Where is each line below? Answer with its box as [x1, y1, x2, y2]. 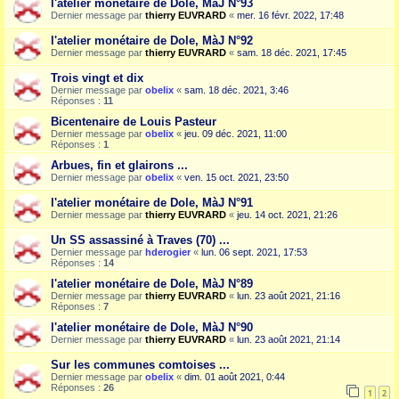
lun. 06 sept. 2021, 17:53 [201, 247, 307, 258]
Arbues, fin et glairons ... [51, 159, 188, 173]
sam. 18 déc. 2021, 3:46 [184, 85, 289, 96]
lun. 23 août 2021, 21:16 [237, 290, 340, 302]
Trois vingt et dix [51, 71, 143, 85]
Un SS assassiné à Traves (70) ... [51, 233, 230, 248]
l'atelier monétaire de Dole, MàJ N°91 [51, 196, 253, 210]
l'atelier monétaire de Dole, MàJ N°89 [51, 277, 253, 291]
